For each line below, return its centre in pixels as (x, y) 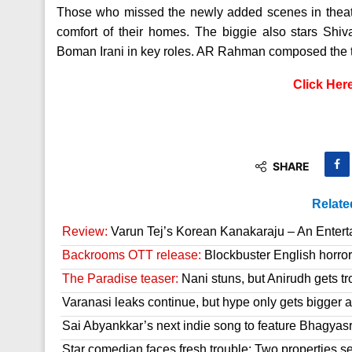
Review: (85, 232)
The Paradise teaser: (120, 279)
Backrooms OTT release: (132, 255)
